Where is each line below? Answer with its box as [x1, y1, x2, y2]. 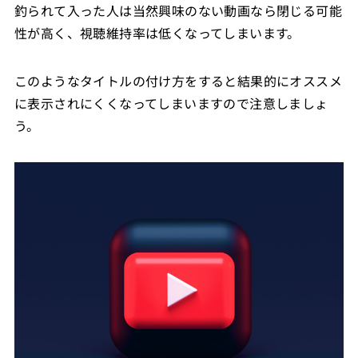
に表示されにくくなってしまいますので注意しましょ [14, 93, 328, 113]
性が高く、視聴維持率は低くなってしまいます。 [14, 22, 300, 42]
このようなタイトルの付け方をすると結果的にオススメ [14, 70, 342, 90]
